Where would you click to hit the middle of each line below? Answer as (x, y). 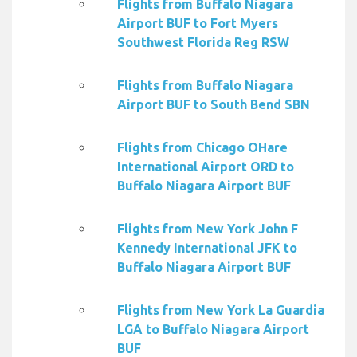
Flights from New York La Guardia (221, 310)
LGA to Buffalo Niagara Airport (213, 330)
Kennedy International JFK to (207, 248)
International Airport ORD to (206, 167)
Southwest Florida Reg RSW (203, 43)
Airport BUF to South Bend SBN (214, 105)
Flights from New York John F (208, 229)
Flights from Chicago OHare (202, 148)
